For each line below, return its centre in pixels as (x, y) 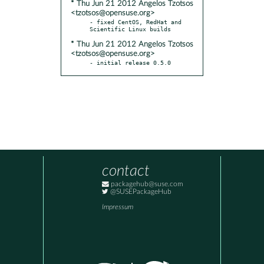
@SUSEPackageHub (140, 192)
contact (126, 171)
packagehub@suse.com (146, 184)
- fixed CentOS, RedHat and (136, 22)
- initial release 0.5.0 (130, 62)
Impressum (118, 207)
